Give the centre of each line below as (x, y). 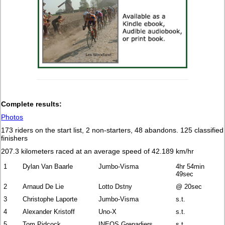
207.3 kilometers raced (39, 151)
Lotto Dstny (116, 186)
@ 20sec (189, 186)
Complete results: (32, 104)
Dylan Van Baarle (48, 166)
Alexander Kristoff (49, 211)
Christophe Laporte (50, 199)
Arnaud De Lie (43, 186)
